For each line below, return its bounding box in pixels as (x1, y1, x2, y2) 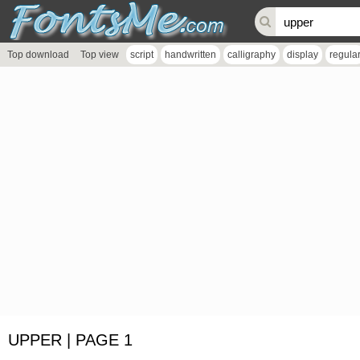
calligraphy (227, 49, 276, 60)
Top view (80, 49, 119, 60)
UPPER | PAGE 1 (8, 331, 133, 349)
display (287, 49, 318, 60)
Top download (7, 49, 69, 60)
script (130, 49, 153, 60)
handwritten (165, 49, 216, 60)
